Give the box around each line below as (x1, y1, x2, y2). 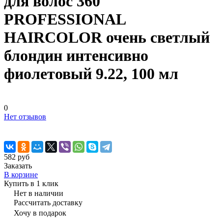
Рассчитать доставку (14, 198, 82, 207)
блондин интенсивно (4, 47, 148, 65)
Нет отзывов (4, 112, 46, 121)
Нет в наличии (14, 189, 63, 197)
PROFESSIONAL (4, 10, 125, 28)
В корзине (4, 170, 38, 179)
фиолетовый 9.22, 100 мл (4, 65, 178, 83)
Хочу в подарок (14, 208, 66, 217)
